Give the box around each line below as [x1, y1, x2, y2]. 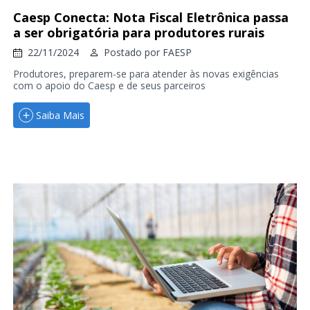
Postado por [103, 46, 163, 60]
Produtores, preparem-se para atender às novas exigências [12, 67, 279, 81]
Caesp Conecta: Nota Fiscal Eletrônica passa [12, 9, 289, 26]
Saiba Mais [35, 108, 84, 122]
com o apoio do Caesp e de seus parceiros [12, 79, 206, 93]
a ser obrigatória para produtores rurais [12, 24, 264, 42]
